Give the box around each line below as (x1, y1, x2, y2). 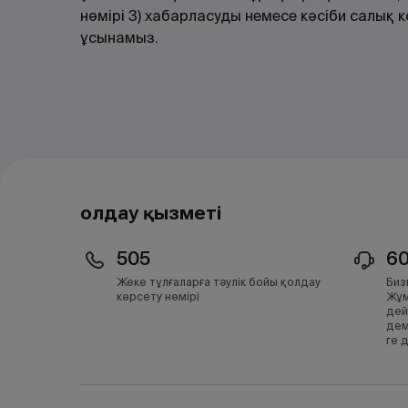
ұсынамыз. (80, 28, 158, 47)
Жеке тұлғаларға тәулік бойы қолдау (117, 275, 321, 289)
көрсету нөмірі (117, 290, 199, 303)
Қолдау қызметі (80, 202, 221, 224)
